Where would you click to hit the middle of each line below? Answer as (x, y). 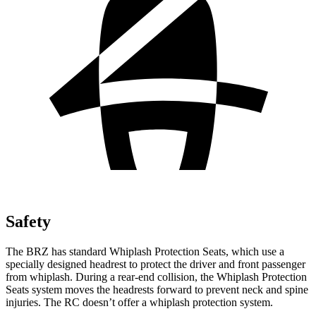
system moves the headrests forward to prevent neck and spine (169, 289)
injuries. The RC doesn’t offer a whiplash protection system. (139, 302)
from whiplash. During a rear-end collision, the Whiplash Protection (156, 276)
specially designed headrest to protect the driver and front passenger (156, 264)
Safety (28, 221)
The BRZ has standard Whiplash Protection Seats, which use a (145, 251)
